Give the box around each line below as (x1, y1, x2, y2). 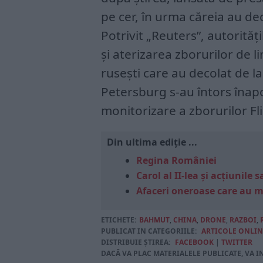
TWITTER (221, 237, 252, 247)
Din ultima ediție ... (107, 135, 197, 149)
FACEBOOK (175, 237, 214, 247)
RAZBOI (230, 214, 257, 225)
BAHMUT (139, 214, 170, 225)
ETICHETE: (101, 214, 136, 225)
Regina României (136, 153, 217, 167)
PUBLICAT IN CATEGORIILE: (101, 225, 197, 236)
